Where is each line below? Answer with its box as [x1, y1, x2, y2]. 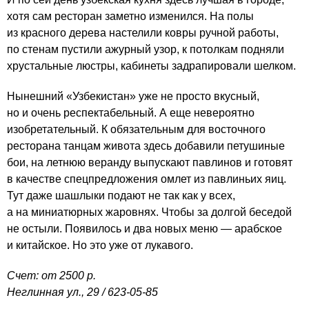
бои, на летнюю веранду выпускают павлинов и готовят [7, 157, 292, 168]
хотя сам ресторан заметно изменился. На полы [7, 10, 254, 22]
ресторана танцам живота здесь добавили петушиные [7, 140, 285, 152]
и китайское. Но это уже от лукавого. [7, 239, 193, 251]
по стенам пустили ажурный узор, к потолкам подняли [7, 43, 284, 55]
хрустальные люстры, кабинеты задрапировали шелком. [7, 60, 296, 72]
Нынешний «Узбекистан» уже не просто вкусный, [7, 90, 259, 102]
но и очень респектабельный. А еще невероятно [7, 107, 255, 119]
